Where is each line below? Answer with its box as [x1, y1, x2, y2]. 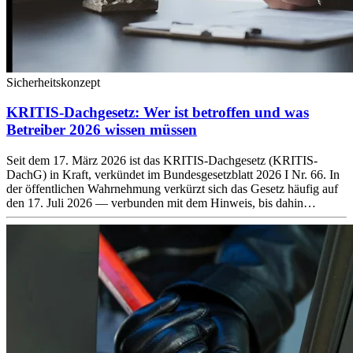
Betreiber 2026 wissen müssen [6, 121, 197, 139]
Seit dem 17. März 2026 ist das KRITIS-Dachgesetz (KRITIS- [6, 154, 318, 168]
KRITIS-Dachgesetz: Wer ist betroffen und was [6, 104, 309, 121]
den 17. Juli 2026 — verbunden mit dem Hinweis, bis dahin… [6, 196, 316, 210]
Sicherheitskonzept [6, 75, 100, 89]
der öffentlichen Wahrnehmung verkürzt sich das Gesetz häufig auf [6, 182, 338, 196]
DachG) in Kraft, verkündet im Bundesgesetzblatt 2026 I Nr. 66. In [6, 168, 340, 182]
